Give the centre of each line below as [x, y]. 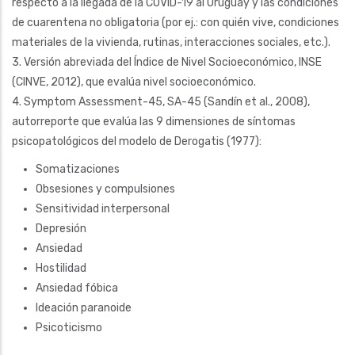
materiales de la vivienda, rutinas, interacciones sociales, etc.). [171, 42]
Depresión [61, 228]
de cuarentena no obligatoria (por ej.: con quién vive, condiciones [176, 22]
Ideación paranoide [84, 307]
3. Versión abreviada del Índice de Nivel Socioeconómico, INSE [167, 62]
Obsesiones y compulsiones [105, 189]
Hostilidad [61, 268]
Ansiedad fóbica [77, 288]
